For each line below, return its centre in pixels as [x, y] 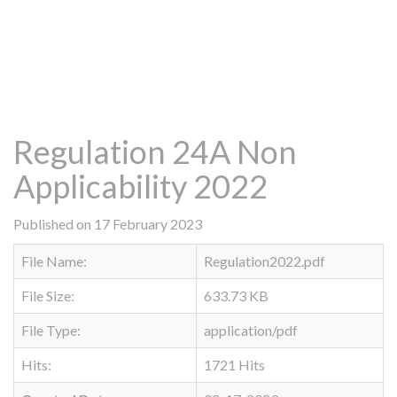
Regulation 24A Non [155, 152]
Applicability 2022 [140, 186]
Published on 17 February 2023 [108, 224]
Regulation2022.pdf [265, 261]
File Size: [48, 296]
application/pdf [251, 330]
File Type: [51, 330]
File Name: [54, 261]
